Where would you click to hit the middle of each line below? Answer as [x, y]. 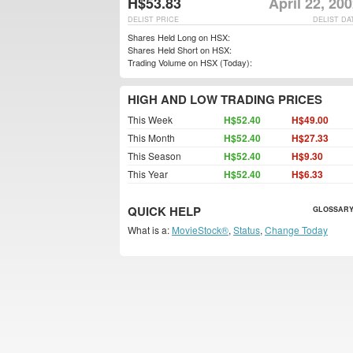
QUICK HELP [164, 211]
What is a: [150, 230]
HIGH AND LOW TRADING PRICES [225, 99]
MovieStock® [200, 230]
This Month [151, 137]
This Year [148, 174]
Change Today [296, 230]
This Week [150, 119]
